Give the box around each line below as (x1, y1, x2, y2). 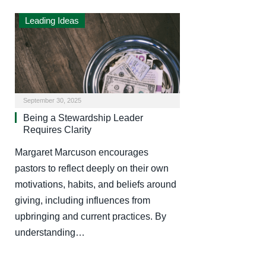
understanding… (15, 227, 85, 237)
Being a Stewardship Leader (23, 112, 143, 123)
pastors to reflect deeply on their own (15, 163, 169, 173)
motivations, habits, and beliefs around (15, 179, 176, 189)
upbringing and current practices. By (15, 211, 166, 221)
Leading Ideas (25, 15, 79, 26)
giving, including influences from (15, 195, 150, 205)
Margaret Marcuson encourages (15, 147, 148, 157)
